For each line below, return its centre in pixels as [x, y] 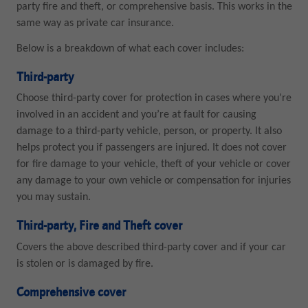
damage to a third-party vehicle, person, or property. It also [149, 132]
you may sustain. [53, 198]
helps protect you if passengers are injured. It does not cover [151, 148]
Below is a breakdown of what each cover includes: [130, 48]
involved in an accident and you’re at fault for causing [136, 115]
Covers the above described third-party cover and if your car [151, 247]
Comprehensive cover [71, 293]
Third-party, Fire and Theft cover [99, 227]
